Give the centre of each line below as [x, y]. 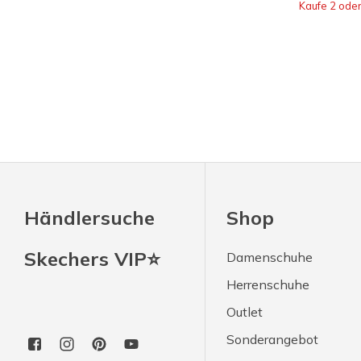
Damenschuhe [270, 257]
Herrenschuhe [268, 285]
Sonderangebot [273, 340]
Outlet [245, 312]
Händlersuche [89, 218]
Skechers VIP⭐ [92, 259]
